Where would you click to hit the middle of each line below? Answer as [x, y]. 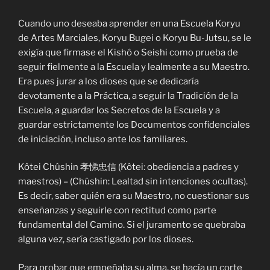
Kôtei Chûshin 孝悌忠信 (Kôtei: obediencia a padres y [128, 167]
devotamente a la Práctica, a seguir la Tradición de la [128, 96]
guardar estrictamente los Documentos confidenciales [134, 124]
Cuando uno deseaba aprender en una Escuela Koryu [129, 23]
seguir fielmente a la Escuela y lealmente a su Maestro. [134, 67]
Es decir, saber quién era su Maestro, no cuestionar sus [134, 196]
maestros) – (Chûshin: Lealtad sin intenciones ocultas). [133, 182]
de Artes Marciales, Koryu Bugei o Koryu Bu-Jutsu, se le [135, 38]
